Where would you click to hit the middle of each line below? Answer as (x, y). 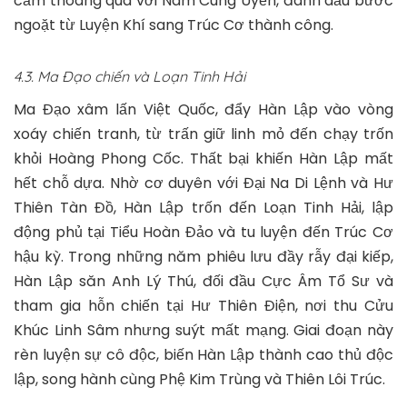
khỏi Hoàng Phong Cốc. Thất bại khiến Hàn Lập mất (203, 158)
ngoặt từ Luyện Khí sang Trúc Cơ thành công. (174, 25)
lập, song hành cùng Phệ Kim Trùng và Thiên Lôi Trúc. (199, 379)
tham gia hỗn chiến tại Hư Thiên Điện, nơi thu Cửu (203, 305)
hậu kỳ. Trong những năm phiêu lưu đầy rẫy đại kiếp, (203, 256)
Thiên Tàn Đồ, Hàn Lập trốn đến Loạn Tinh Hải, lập (203, 207)
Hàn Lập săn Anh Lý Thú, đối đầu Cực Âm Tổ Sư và (203, 281)
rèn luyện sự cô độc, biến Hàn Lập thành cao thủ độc (203, 354)
